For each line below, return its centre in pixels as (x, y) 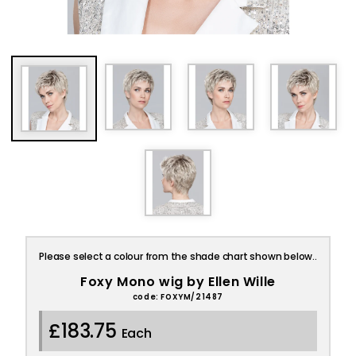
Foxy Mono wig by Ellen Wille (178, 282)
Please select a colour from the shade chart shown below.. (178, 256)
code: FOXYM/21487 (178, 297)
